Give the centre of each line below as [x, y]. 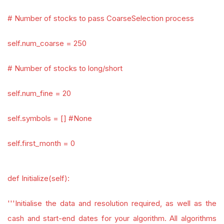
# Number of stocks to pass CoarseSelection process [101, 18]
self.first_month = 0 [41, 143]
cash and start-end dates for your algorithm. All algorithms [112, 218]
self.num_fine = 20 [39, 93]
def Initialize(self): [38, 178]
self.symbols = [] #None [50, 118]
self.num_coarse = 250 [47, 43]
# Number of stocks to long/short [65, 68]
